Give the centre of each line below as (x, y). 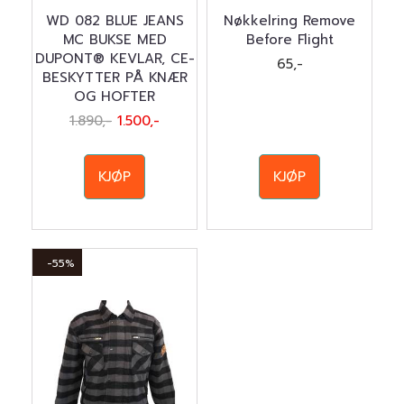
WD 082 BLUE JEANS (115, 21)
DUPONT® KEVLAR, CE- (115, 59)
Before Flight (289, 40)
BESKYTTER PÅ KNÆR (115, 78)
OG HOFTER (115, 96)
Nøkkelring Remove (289, 21)
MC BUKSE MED (115, 40)
